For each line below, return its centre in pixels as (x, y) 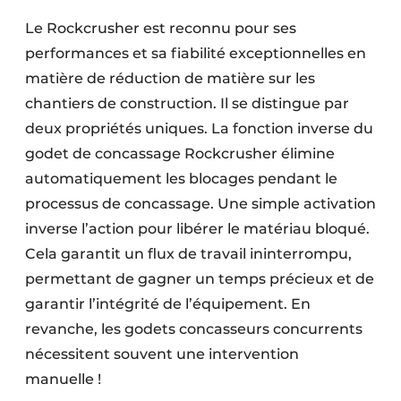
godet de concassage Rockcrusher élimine (180, 153)
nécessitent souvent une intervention (162, 354)
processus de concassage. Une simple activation (200, 203)
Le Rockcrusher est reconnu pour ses (161, 28)
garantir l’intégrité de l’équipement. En (168, 303)
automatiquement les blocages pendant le (181, 178)
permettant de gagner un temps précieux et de (200, 278)
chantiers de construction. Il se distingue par (187, 103)
